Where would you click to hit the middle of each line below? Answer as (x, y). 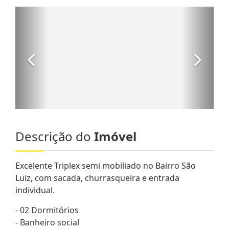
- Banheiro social (47, 222)
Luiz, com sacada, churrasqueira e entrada (97, 178)
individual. (35, 190)
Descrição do (55, 136)
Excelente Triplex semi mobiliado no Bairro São (106, 165)
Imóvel (115, 136)
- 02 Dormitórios (47, 210)
